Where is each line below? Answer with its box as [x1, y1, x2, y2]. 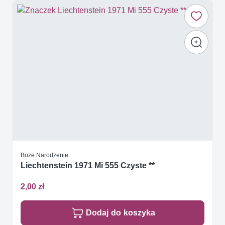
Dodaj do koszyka [86, 207, 155, 217]
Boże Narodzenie [21, 151, 68, 159]
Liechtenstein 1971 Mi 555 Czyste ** [21, 161, 155, 171]
